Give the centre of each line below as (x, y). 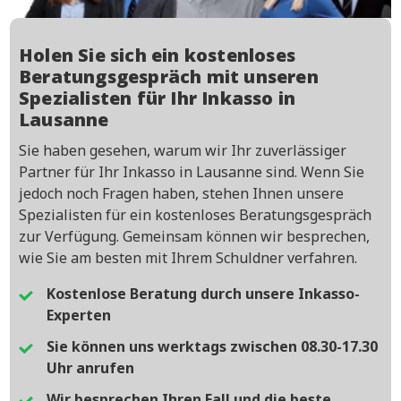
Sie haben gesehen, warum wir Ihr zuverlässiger (183, 150)
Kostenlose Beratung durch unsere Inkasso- (203, 293)
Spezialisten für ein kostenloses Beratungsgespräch (195, 214)
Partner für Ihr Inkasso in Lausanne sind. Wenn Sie (192, 171)
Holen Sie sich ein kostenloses (158, 55)
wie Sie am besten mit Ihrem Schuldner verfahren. (188, 257)
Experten (79, 315)
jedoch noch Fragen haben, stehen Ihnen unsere (181, 193)
